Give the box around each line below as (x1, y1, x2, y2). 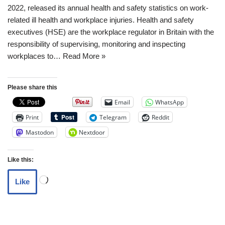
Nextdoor (79, 128, 105, 137)
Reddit (152, 113, 169, 122)
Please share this (8, 84, 57, 91)
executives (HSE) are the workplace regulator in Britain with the (8, 28, 214, 36)
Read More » (63, 52, 105, 60)
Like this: (8, 156, 34, 163)
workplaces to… (8, 52, 63, 60)
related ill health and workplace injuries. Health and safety (8, 16, 194, 24)
